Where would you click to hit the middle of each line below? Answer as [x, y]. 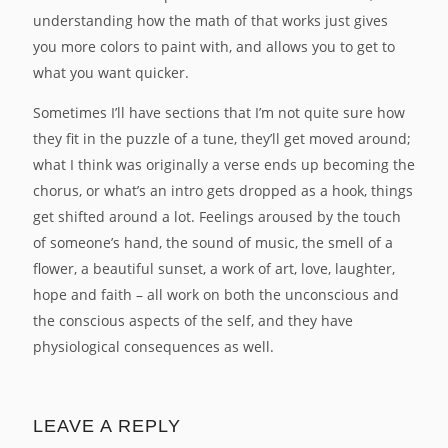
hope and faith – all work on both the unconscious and [216, 294]
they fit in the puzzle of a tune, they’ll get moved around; [222, 138]
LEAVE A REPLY [107, 426]
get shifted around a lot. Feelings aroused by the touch [217, 216]
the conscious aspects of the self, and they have [193, 320]
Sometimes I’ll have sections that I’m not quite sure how [219, 112]
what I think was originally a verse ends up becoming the [224, 164]
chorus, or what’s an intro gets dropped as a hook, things [223, 190]
